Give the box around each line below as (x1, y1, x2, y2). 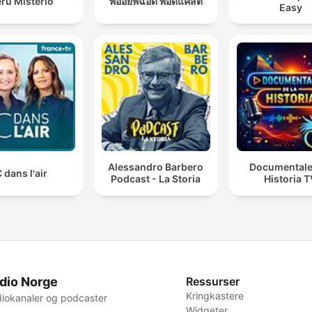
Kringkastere (186, 289, 244, 302)
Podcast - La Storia (111, 173, 201, 185)
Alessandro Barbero (108, 161, 204, 173)
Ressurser (186, 274, 240, 288)
